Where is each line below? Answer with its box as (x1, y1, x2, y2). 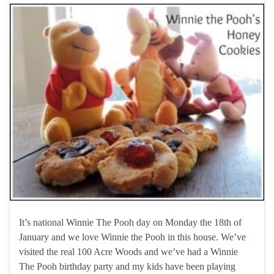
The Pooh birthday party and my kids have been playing (19, 261, 235, 272)
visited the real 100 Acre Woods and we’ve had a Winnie (19, 246, 238, 257)
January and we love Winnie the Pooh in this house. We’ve (19, 231, 246, 242)
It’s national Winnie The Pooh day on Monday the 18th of (19, 217, 242, 228)
